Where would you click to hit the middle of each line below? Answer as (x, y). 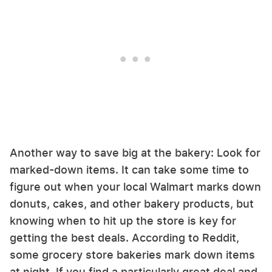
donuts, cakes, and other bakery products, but (132, 204)
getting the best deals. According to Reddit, (124, 238)
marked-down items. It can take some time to (129, 170)
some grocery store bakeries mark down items (132, 255)
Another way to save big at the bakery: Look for (135, 153)
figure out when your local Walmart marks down (135, 187)
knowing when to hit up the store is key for (123, 221)
